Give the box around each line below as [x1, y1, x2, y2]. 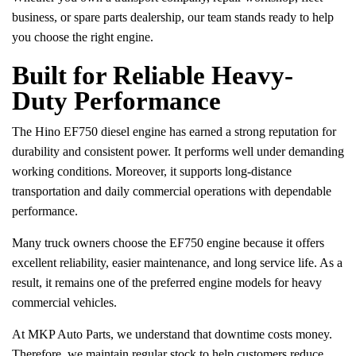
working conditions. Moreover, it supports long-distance [12, 164, 292, 179]
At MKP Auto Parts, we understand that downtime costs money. [12, 327, 332, 342]
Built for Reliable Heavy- [12, 61, 293, 91]
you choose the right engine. [12, 30, 153, 44]
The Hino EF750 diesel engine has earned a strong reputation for [12, 125, 336, 139]
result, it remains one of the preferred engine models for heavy [12, 276, 322, 290]
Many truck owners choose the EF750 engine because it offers [12, 236, 324, 250]
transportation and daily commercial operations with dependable [12, 184, 331, 199]
